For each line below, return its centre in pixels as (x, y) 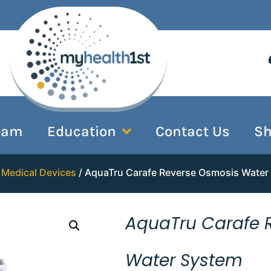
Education (82, 131)
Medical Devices (39, 172)
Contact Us (193, 131)
